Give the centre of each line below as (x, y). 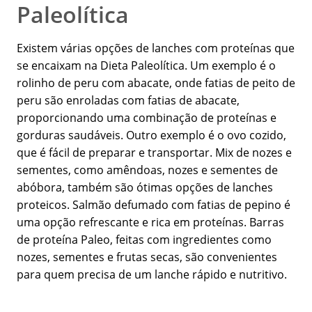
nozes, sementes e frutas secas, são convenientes (147, 257)
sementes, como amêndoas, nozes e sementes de (147, 170)
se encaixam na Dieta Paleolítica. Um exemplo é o (146, 66)
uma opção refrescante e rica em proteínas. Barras (150, 223)
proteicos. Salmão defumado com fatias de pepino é (154, 205)
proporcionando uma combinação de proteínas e (147, 118)
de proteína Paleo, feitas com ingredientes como (144, 240)
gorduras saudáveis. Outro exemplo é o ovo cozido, (151, 135)
